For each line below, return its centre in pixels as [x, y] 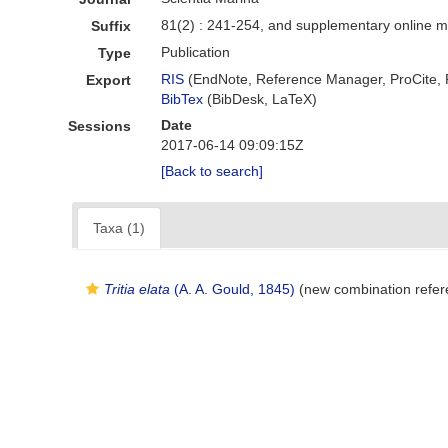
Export [109, 80]
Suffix [111, 26]
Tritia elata [137, 289]
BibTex [182, 99]
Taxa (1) [119, 228]
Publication [196, 52]
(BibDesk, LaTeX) [260, 99]
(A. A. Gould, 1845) [232, 289]
